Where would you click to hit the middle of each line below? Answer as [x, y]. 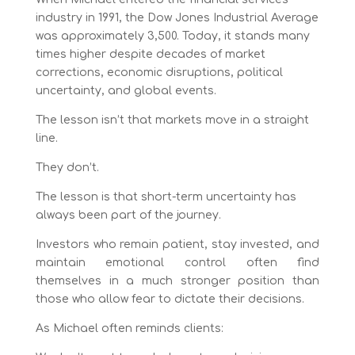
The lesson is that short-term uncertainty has [166, 197]
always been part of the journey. [128, 215]
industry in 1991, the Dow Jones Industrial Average [177, 17]
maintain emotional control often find [177, 262]
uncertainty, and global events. [126, 90]
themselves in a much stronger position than [177, 281]
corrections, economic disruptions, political [159, 72]
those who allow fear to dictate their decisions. [170, 299]
